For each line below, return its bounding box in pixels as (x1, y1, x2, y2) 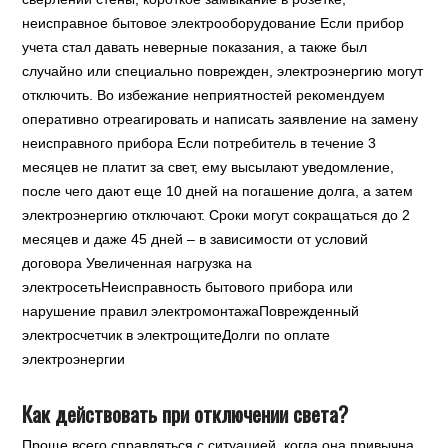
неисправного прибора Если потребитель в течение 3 (22, 135, 377, 151)
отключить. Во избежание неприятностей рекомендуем (22, 87, 386, 103)
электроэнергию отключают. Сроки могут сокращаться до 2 (22, 207, 411, 223)
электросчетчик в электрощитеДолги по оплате (22, 327, 331, 343)
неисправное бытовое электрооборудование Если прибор (22, 15, 405, 31)
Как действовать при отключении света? (22, 398, 349, 429)
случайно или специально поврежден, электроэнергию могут (22, 63, 424, 79)
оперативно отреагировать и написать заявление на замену (22, 111, 419, 127)
